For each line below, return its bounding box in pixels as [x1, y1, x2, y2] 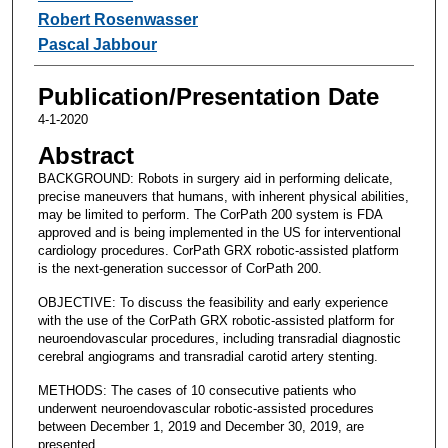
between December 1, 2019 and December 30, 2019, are [37, 418, 364, 434]
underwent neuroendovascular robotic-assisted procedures [37, 400, 374, 416]
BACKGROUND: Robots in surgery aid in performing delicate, [37, 170, 393, 186]
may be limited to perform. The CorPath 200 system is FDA [37, 206, 382, 222]
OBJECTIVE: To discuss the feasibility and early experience [37, 294, 388, 310]
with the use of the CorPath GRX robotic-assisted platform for [37, 312, 394, 328]
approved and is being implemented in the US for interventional [37, 224, 401, 240]
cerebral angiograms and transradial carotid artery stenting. [37, 348, 378, 364]
